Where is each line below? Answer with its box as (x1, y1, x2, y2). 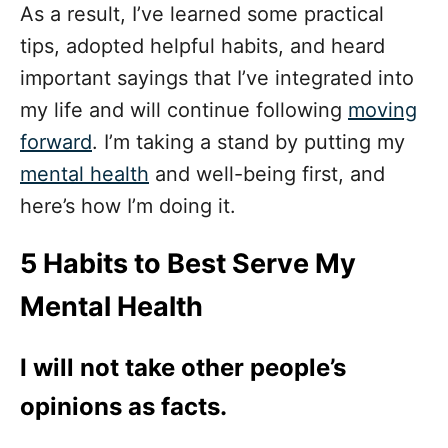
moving (348, 98, 417, 123)
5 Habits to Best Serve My (20, 247, 356, 281)
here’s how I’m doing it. (20, 194, 236, 219)
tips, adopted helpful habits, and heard (20, 34, 385, 59)
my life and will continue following (20, 98, 348, 123)
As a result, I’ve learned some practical (20, 2, 384, 27)
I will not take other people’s (20, 353, 346, 383)
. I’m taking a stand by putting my (92, 130, 405, 155)
